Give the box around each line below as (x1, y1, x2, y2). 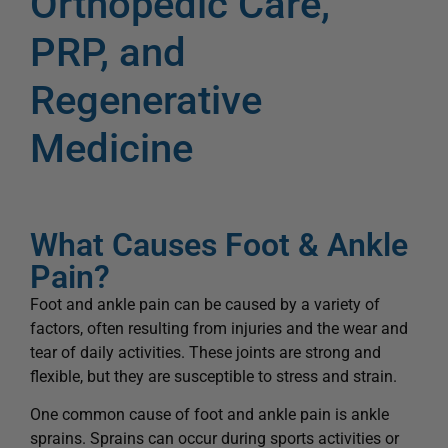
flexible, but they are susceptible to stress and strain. (30, 367, 397, 386)
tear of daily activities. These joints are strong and (30, 343, 381, 362)
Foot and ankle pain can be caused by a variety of (30, 295, 380, 314)
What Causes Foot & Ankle (30, 226, 408, 264)
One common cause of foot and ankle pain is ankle (30, 405, 389, 425)
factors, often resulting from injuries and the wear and (30, 319, 408, 338)
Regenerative (30, 77, 262, 124)
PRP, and (30, 29, 186, 76)
